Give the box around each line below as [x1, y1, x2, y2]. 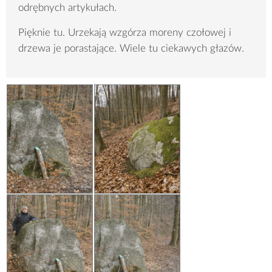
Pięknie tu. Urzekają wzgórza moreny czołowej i [18, 27, 231, 38]
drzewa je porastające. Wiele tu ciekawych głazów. [18, 43, 244, 54]
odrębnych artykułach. [18, 2, 117, 13]
